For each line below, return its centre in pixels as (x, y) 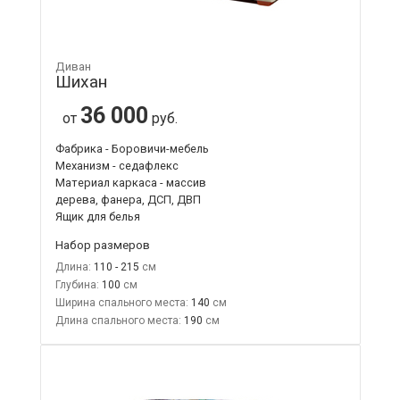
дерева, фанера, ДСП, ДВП (128, 199)
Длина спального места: (118, 320)
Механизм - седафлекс (117, 165)
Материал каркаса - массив (130, 182)
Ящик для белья (97, 216)
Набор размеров (102, 244)
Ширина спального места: (121, 302)
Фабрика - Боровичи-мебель (132, 148)
